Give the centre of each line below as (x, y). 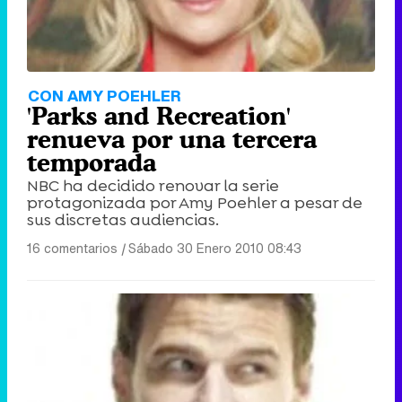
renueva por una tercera (172, 139)
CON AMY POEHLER (104, 95)
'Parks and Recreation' (159, 115)
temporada (92, 162)
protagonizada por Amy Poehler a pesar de (195, 202)
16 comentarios (72, 248)
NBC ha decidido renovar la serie (153, 185)
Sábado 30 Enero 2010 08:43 (215, 248)
